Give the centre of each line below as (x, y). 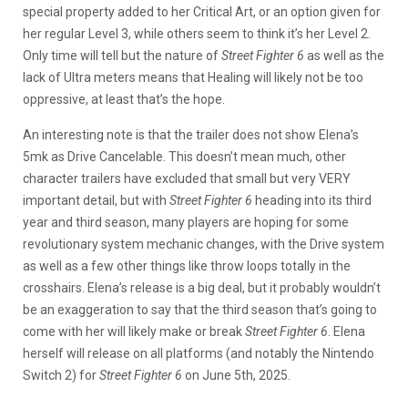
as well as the (344, 55)
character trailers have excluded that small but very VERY (187, 178)
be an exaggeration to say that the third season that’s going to (200, 309)
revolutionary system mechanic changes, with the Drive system (204, 244)
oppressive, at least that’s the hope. (124, 99)
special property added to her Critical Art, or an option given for (202, 11)
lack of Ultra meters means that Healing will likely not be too (193, 77)
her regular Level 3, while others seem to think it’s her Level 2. (197, 33)
